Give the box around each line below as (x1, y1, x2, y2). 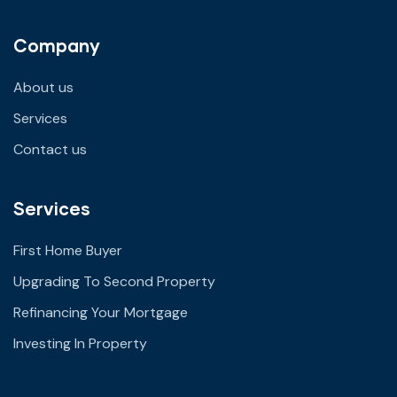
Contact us (13, 139, 87, 159)
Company (13, 34, 100, 56)
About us (13, 77, 74, 97)
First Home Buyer (13, 240, 122, 260)
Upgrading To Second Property (13, 271, 215, 291)
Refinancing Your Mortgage (13, 302, 188, 322)
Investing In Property (13, 333, 147, 353)
